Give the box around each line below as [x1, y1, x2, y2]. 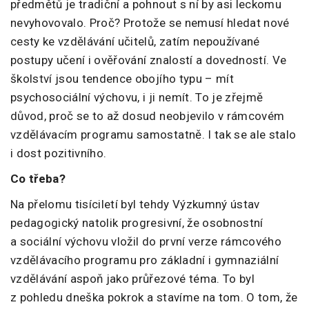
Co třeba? [10, 172, 66, 186]
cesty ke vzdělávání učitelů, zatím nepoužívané [10, 34, 260, 49]
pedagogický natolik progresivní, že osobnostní [10, 216, 263, 230]
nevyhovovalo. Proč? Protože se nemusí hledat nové [10, 16, 290, 30]
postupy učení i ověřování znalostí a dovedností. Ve [10, 53, 287, 68]
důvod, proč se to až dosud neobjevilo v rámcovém [10, 109, 285, 123]
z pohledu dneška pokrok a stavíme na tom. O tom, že [10, 290, 298, 305]
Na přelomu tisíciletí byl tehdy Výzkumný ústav [10, 197, 260, 212]
